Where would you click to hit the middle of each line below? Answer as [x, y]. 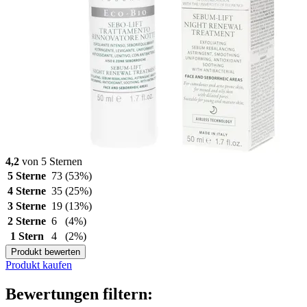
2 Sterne [27, 221]
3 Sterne [27, 206]
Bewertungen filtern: [79, 294]
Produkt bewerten [46, 251]
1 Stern [27, 236]
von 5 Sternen [51, 161]
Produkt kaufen [39, 265]
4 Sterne [27, 191]
